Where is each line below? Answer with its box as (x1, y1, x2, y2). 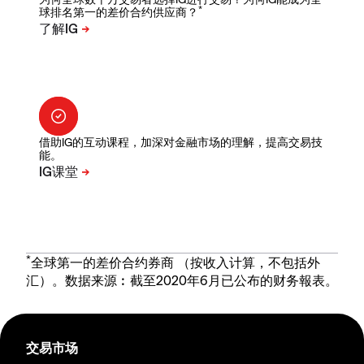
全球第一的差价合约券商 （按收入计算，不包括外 (31, 254, 320, 271)
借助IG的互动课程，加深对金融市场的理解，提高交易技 (39, 135, 323, 149)
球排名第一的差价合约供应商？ (39, 5, 198, 19)
